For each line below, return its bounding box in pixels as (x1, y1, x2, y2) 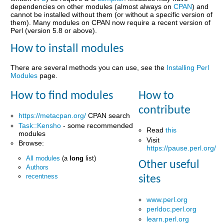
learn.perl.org (146, 214, 189, 223)
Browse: (18, 139, 44, 147)
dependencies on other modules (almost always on (10, 2, 174, 11)
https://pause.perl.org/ (146, 143, 216, 152)
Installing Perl (166, 63, 209, 72)
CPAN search (86, 111, 130, 119)
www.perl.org (146, 195, 188, 203)
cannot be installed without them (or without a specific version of (10, 10, 213, 19)
